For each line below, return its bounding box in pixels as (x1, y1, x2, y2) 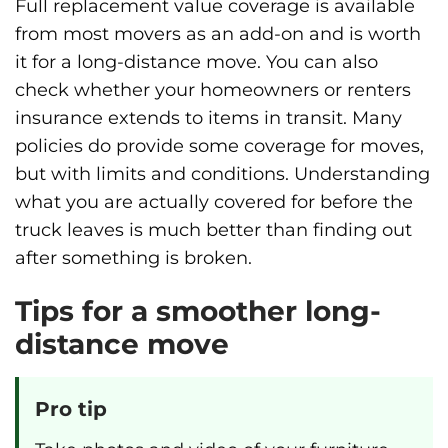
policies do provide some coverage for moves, (15, 133, 424, 157)
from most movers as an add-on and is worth (15, 21, 421, 45)
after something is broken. (15, 245, 252, 269)
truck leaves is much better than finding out (15, 217, 412, 241)
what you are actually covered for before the (15, 189, 413, 213)
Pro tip (35, 396, 107, 422)
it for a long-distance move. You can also (15, 49, 378, 73)
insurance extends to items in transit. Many (15, 105, 402, 129)
